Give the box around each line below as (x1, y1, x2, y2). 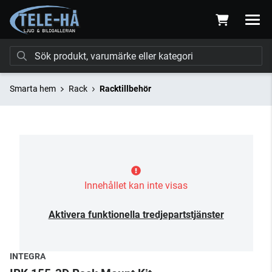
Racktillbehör (100, 84, 151, 93)
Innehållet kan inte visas (84, 180, 188, 191)
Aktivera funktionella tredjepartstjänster (48, 209, 224, 220)
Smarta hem (10, 84, 56, 93)
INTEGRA (10, 251, 46, 261)
